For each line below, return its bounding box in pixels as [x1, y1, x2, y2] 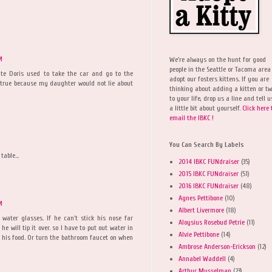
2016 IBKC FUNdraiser [178, 181, 239, 190]
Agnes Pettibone [178, 193, 223, 202]
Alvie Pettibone [178, 229, 219, 239]
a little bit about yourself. [169, 103, 242, 112]
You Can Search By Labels [169, 140, 244, 149]
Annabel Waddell [178, 254, 226, 263]
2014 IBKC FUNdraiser [178, 157, 239, 166]
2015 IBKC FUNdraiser [178, 169, 239, 178]
